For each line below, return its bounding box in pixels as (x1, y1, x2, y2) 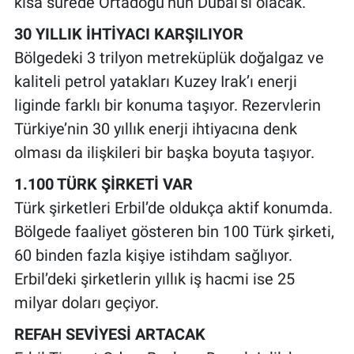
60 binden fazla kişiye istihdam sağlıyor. (13, 245, 292, 265)
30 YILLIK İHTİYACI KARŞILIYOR (13, 24, 243, 43)
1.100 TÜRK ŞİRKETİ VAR (13, 174, 193, 194)
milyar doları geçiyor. (13, 292, 159, 312)
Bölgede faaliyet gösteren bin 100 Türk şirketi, (13, 221, 334, 241)
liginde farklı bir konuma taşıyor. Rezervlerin (13, 95, 321, 115)
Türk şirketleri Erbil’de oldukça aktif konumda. (13, 198, 333, 217)
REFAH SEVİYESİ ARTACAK (13, 324, 205, 344)
